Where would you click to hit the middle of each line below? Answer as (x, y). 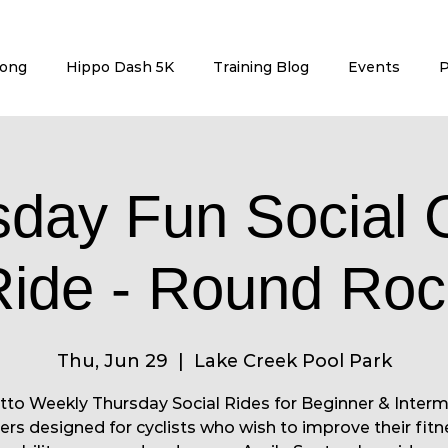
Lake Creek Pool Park (292, 361)
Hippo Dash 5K (119, 67)
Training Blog (260, 67)
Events (373, 67)
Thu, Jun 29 (112, 361)
